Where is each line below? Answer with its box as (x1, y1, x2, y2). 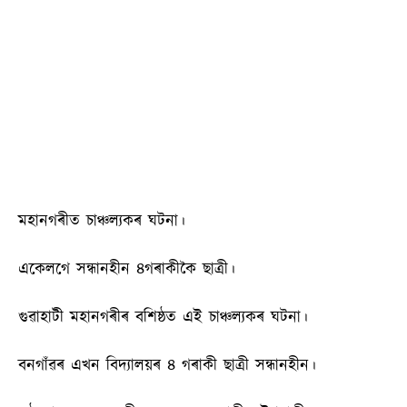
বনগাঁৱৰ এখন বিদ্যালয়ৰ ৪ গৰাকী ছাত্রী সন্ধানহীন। (18, 353, 316, 378)
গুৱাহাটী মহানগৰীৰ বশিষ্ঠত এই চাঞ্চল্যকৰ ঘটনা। (18, 305, 308, 330)
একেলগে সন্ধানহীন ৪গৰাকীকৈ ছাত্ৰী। (18, 257, 235, 282)
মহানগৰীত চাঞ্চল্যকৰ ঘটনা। (18, 209, 185, 233)
